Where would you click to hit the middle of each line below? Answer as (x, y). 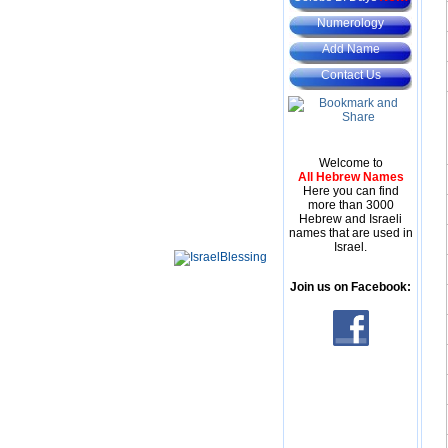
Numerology (350, 23)
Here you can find (350, 191)
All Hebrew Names (350, 177)
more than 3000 (350, 205)
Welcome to (350, 163)
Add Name (350, 49)
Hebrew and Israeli (350, 219)
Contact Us (350, 75)
